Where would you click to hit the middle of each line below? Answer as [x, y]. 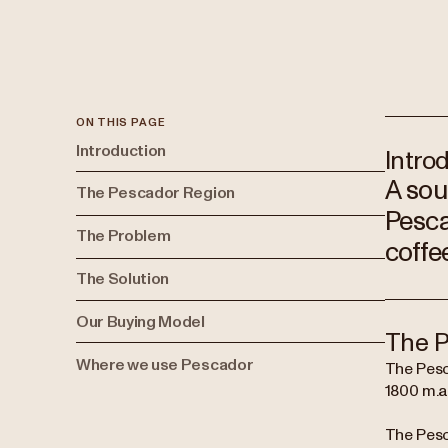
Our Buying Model [140, 321]
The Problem [123, 236]
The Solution [123, 278]
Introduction [121, 150]
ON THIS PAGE [121, 123]
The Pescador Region [155, 193]
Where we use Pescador [165, 364]
